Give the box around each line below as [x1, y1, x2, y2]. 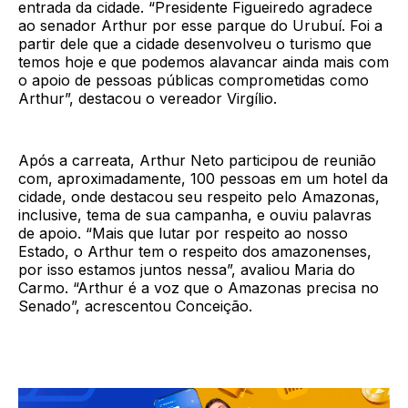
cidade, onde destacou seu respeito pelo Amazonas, [18, 187, 380, 206]
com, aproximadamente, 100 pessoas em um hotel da [18, 168, 388, 188]
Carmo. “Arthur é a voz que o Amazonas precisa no [18, 278, 379, 297]
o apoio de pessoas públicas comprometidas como [18, 70, 369, 89]
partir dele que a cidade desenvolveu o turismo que [18, 34, 372, 53]
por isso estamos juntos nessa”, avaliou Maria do [18, 260, 355, 279]
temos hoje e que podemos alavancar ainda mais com [18, 52, 389, 71]
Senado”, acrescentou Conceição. [18, 296, 252, 315]
